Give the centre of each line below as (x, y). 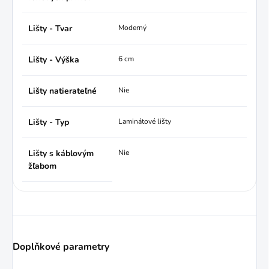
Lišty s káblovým (61, 153)
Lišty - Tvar (50, 28)
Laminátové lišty (145, 121)
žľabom (42, 166)
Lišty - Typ (49, 122)
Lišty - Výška (54, 59)
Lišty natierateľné (62, 91)
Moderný (132, 27)
